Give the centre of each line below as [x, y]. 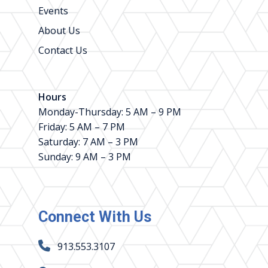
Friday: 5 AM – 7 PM [82, 127]
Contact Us [63, 50]
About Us [59, 30]
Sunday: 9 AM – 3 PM [85, 156]
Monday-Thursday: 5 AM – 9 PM [110, 112]
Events [53, 10]
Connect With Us [95, 217]
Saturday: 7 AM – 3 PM [88, 141]
